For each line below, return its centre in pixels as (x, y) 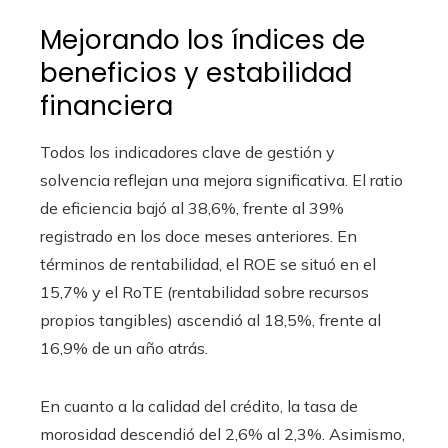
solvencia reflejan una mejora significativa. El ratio (221, 179)
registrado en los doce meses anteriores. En (198, 235)
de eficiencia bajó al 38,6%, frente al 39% (192, 207)
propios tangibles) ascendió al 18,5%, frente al (210, 319)
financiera (106, 105)
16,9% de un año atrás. (124, 347)
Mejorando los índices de (202, 39)
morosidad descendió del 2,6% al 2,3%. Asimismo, (222, 433)
